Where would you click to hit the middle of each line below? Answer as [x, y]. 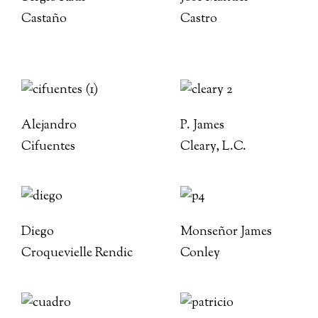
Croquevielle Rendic [77, 253]
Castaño [44, 19]
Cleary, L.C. [213, 147]
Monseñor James [226, 232]
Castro [199, 19]
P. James [202, 126]
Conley [200, 253]
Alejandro [49, 126]
